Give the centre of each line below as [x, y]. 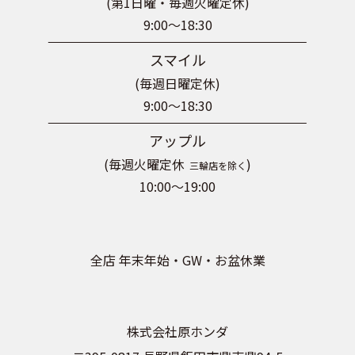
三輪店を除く [218, 165]
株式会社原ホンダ [177, 331]
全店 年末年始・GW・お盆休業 [177, 260]
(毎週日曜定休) [177, 83]
